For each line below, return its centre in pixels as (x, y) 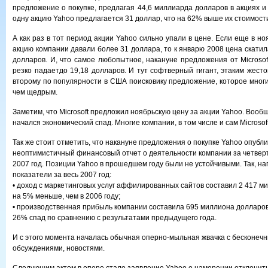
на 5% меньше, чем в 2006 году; (66, 196)
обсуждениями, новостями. (59, 248)
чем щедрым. (35, 92)
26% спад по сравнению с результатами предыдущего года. (115, 218)
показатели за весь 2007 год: (62, 175)
